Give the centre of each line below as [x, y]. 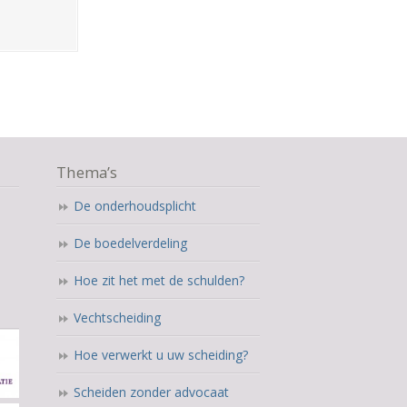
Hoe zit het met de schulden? [159, 280]
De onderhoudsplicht [134, 205]
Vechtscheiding [117, 317]
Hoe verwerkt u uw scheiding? [160, 354]
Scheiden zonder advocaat [151, 392]
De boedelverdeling [130, 243]
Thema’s [86, 172]
